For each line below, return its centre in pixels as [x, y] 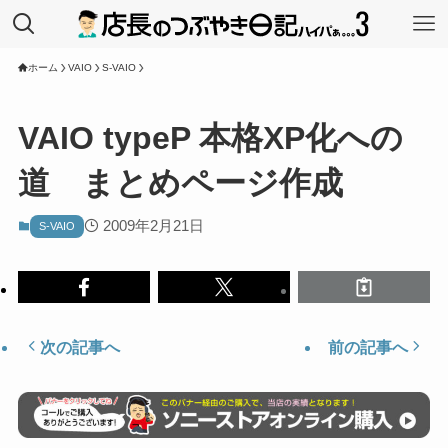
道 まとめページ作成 [180, 183]
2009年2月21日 [154, 226]
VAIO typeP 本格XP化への [210, 138]
